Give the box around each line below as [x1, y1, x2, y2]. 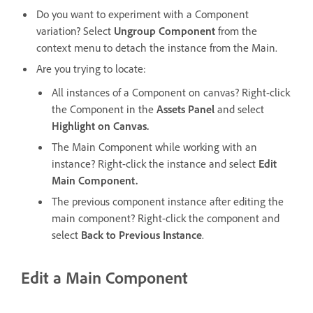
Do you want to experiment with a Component [36, 7, 249, 22]
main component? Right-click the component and [52, 211, 279, 226]
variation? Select [36, 24, 114, 38]
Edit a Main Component [21, 267, 188, 289]
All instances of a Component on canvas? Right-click [52, 85, 290, 100]
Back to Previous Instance [81, 228, 202, 242]
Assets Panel [156, 102, 217, 117]
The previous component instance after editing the [52, 194, 284, 209]
